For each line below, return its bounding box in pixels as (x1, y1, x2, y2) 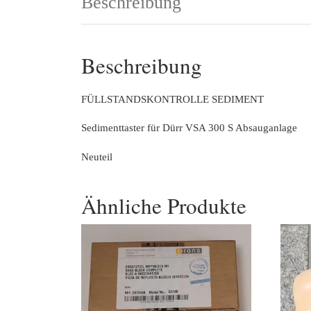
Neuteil (81, 151, 112, 163)
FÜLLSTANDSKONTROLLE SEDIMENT (81, 93, 264, 105)
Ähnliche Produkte (81, 190, 246, 220)
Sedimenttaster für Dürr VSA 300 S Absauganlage (81, 122, 297, 134)
